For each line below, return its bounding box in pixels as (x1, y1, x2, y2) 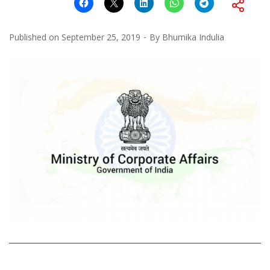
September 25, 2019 (61, 31, 140, 43)
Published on (9, 31, 61, 43)
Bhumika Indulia (162, 31, 224, 43)
